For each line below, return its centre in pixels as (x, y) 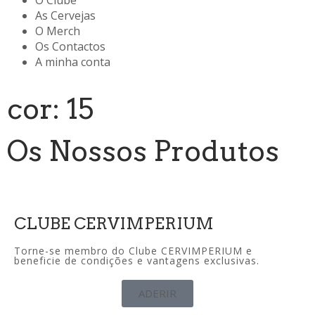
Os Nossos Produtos (143, 152)
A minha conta (73, 62)
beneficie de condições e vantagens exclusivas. (137, 261)
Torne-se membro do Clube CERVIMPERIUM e (133, 251)
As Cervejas (65, 16)
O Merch (58, 31)
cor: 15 (50, 109)
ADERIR (157, 294)
